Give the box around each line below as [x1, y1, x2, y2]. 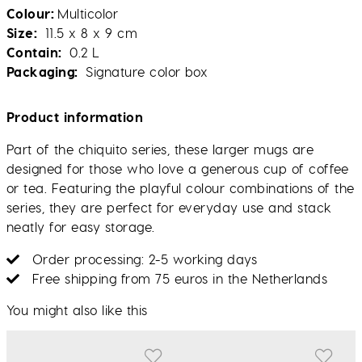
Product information [6, 108, 144, 124]
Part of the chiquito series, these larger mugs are [6, 141, 314, 157]
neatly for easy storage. [6, 218, 155, 234]
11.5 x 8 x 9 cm [40, 24, 138, 40]
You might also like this [6, 301, 148, 318]
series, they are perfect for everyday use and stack [6, 199, 332, 215]
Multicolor [57, 5, 119, 21]
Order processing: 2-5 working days [32, 250, 258, 267]
